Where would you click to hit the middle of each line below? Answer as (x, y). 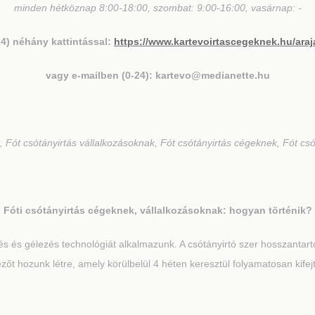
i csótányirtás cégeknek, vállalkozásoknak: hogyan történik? (166, 210)
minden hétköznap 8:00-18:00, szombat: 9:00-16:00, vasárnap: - (157, 8)
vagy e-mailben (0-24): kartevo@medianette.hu (157, 75)
